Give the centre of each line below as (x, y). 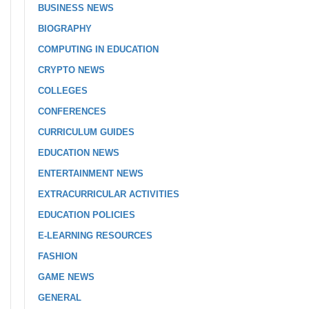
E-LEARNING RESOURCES (95, 236)
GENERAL (60, 298)
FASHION (58, 256)
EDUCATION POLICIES (87, 215)
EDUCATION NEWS (79, 153)
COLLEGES (63, 91)
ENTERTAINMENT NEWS (91, 173)
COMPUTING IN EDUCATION (98, 49)
